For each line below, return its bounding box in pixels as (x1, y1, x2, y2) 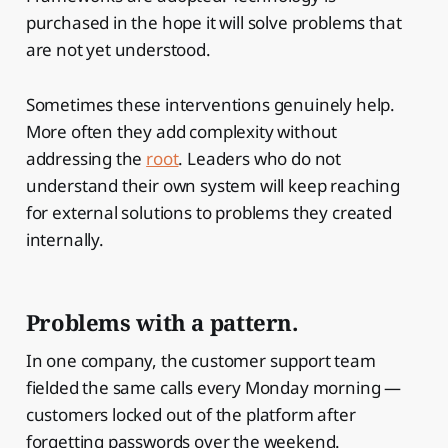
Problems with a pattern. (25, 306, 299, 337)
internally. (25, 227, 104, 251)
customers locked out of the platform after (25, 402, 356, 426)
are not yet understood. (25, 37, 211, 61)
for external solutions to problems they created (25, 200, 392, 224)
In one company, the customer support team (25, 348, 376, 372)
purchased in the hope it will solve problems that (25, 10, 402, 34)
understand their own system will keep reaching (25, 173, 400, 197)
